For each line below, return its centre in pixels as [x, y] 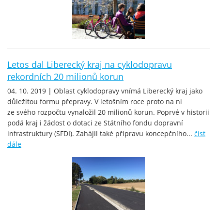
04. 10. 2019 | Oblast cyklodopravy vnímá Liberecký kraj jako [105, 91]
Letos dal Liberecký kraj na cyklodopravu [90, 64]
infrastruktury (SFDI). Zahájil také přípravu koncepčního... [101, 133]
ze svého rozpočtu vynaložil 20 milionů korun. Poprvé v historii [108, 112]
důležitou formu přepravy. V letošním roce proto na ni [95, 101]
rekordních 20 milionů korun [65, 76]
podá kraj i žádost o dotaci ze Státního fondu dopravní [95, 123]
